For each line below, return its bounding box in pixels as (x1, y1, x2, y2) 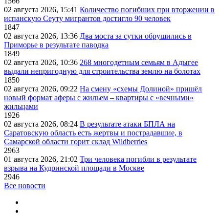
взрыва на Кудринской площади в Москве (4, 164, 144, 173)
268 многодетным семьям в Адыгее (80, 58, 198, 67)
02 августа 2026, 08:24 (4, 120, 80, 129)
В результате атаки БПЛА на (80, 120, 175, 129)
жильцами (4, 102, 38, 111)
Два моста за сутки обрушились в (80, 32, 192, 41)
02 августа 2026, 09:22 (4, 85, 80, 93)
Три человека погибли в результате (80, 155, 197, 164)
